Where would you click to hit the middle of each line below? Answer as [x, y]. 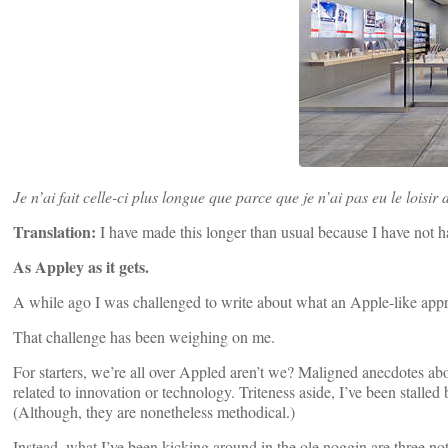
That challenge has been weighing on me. [144, 337]
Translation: [54, 232]
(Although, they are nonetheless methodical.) [154, 412]
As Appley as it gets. [81, 267]
